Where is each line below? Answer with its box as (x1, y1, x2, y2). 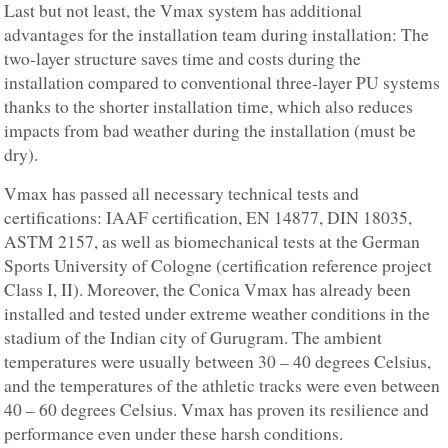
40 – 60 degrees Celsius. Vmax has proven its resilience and (4, 398, 430, 422)
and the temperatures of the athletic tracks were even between (4, 374, 441, 398)
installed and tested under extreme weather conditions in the (4, 302, 431, 326)
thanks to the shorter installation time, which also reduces (4, 95, 414, 119)
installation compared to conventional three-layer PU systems (4, 71, 441, 95)
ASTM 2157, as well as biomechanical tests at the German (4, 230, 421, 254)
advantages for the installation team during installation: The (4, 23, 430, 47)
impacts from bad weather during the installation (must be (4, 119, 417, 143)
